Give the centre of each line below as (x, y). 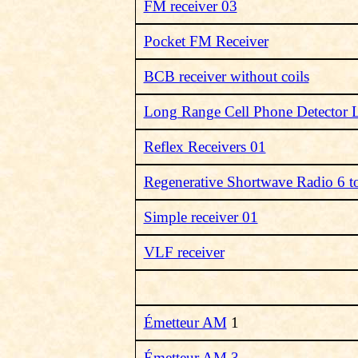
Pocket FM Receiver (206, 41)
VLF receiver (184, 252)
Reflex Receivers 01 (205, 147)
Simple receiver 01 (201, 217)
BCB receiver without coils (226, 76)
